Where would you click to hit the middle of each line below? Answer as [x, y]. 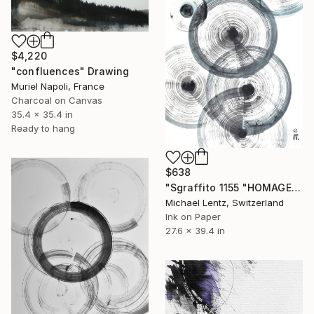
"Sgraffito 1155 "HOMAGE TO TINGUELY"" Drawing [296, 187]
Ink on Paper [193, 216]
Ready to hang [43, 129]
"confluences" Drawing [70, 71]
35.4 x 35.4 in [42, 115]
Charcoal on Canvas [57, 101]
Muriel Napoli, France [58, 87]
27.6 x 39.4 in [195, 230]
